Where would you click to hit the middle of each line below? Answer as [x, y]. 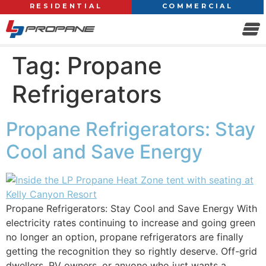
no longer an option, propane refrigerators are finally [125, 237]
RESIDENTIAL [66, 6]
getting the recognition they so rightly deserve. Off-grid [132, 251]
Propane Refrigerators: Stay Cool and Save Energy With [132, 209]
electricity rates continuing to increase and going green [131, 223]
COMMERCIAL [197, 6]
